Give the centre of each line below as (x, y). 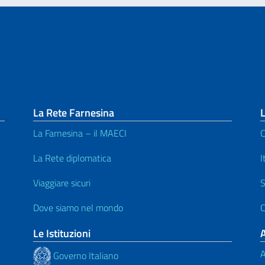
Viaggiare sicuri (62, 182)
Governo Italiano (85, 256)
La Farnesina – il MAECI (80, 133)
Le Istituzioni (62, 233)
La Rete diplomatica (72, 158)
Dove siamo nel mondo (78, 207)
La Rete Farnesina (74, 112)
